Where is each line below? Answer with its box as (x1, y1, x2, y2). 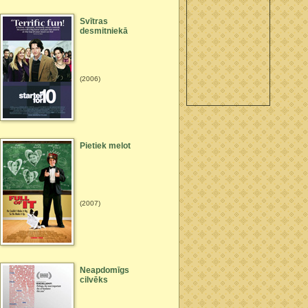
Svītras (80, 16, 108, 26)
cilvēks (80, 275, 108, 285)
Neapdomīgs (80, 265, 129, 275)
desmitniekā (80, 26, 128, 36)
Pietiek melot (80, 141, 131, 151)
